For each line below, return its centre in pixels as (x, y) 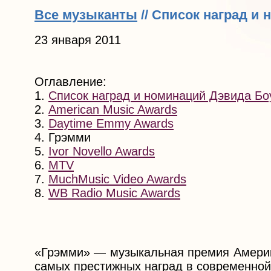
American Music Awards (113, 110)
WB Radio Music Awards (114, 193)
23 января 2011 (78, 40)
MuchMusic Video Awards (117, 179)
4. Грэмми (63, 138)
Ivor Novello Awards (102, 152)
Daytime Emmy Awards (111, 124)
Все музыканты (86, 15)
